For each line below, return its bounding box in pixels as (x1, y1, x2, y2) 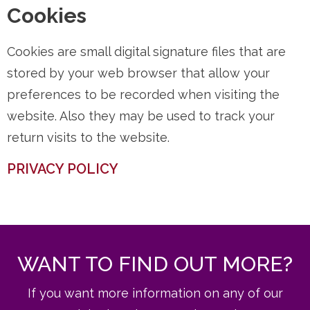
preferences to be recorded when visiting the (7, 87, 280, 102)
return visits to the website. (7, 130, 170, 145)
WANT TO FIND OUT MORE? (17, 252, 293, 276)
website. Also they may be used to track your (7, 109, 275, 123)
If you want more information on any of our (27, 286, 283, 300)
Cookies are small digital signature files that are (7, 44, 286, 59)
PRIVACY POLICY (7, 161, 118, 177)
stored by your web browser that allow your (7, 66, 270, 80)
